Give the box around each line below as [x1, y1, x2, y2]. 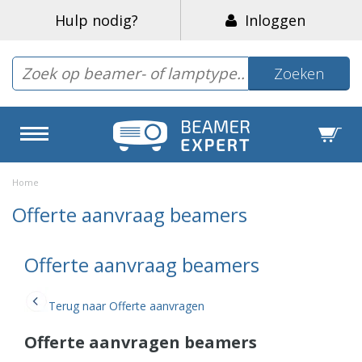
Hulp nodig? [54, 11, 138, 30]
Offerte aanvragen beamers [24, 330, 257, 353]
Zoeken [274, 64, 325, 83]
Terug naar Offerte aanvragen [48, 298, 204, 314]
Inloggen [237, 11, 305, 30]
